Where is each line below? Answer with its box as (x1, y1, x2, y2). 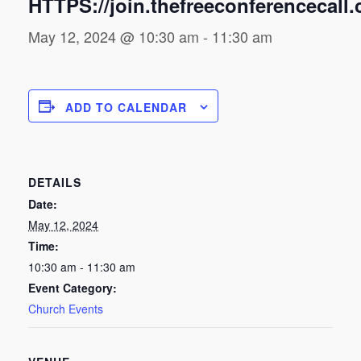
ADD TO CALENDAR (65, 99, 187, 116)
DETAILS (28, 174, 81, 191)
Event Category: (28, 280, 117, 297)
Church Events (28, 301, 103, 317)
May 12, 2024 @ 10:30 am (28, 26, 199, 47)
